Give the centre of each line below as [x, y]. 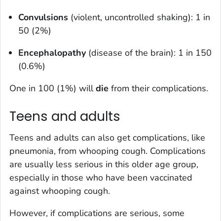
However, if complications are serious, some [97, 213]
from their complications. [160, 88]
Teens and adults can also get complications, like [107, 138]
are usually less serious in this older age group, [104, 165]
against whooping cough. [60, 191]
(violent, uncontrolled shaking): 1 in [140, 17]
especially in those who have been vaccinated [101, 178]
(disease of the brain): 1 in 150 [150, 53]
